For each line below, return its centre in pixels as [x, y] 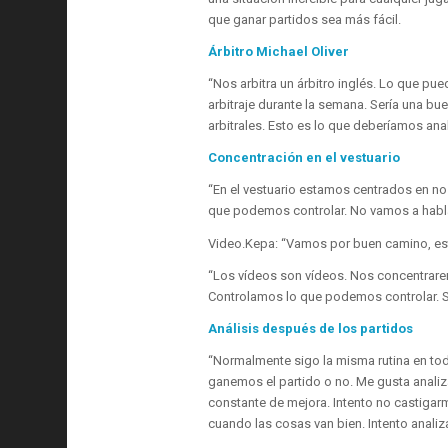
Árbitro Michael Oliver [278, 52]
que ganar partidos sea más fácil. [304, 20]
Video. [226, 243]
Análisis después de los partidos [310, 328]
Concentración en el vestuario [303, 158]
